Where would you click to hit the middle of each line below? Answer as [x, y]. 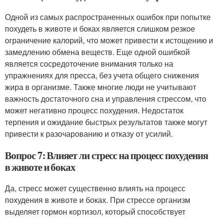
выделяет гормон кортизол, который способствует [95, 211]
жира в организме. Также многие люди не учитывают [100, 87]
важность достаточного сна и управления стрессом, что [106, 99]
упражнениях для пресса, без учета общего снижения [102, 75]
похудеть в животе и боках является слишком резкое [100, 28]
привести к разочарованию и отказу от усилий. [89, 134]
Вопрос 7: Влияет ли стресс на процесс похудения [106, 155]
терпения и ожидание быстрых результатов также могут [106, 122]
